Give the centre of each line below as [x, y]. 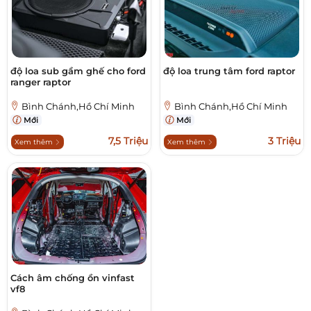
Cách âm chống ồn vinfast [73, 278]
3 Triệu [284, 141]
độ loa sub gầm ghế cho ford [78, 71]
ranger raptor [41, 82]
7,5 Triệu [128, 141]
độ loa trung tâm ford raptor [229, 71]
